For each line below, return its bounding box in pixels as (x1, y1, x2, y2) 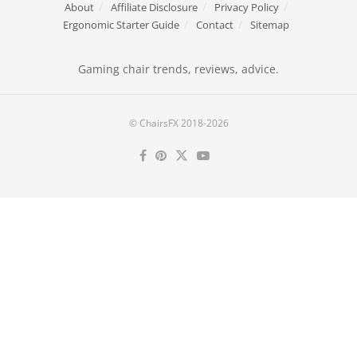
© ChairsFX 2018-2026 (128, 116, 229, 130)
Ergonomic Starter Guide (63, 17, 179, 32)
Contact (196, 17, 233, 32)
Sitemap (250, 17, 289, 32)
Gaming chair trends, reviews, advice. (78, 61, 279, 76)
